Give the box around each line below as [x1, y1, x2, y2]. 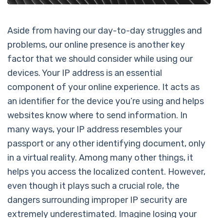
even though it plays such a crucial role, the [7, 180, 180, 191]
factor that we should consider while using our [7, 53, 193, 64]
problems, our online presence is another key [7, 39, 185, 50]
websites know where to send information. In [7, 109, 187, 121]
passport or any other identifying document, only [7, 138, 205, 149]
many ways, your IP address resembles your [7, 124, 182, 135]
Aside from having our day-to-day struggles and [7, 25, 202, 36]
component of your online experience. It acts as [7, 81, 200, 92]
